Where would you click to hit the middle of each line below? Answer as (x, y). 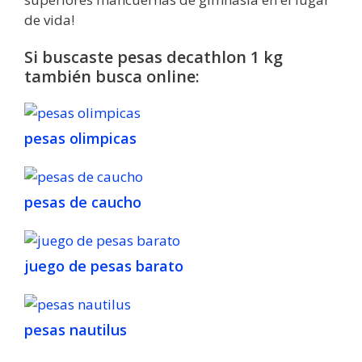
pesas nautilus (76, 329)
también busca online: (112, 76)
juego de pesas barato (104, 265)
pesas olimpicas (80, 138)
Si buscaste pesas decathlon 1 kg (154, 57)
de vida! (49, 19)
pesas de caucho (83, 202)
